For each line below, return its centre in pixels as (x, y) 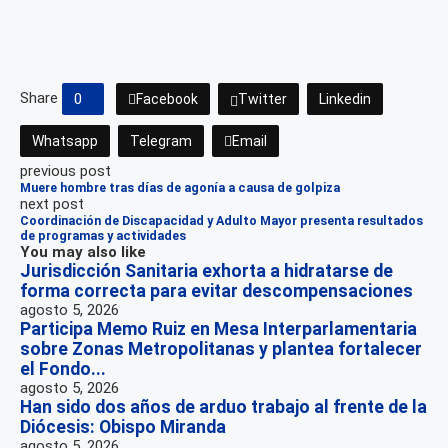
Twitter (262, 99)
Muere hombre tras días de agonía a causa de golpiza (180, 188)
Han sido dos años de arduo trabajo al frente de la (223, 407)
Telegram (161, 141)
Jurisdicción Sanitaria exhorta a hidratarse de (206, 271)
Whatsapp (65, 141)
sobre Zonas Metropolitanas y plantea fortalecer (221, 349)
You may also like (83, 252)
